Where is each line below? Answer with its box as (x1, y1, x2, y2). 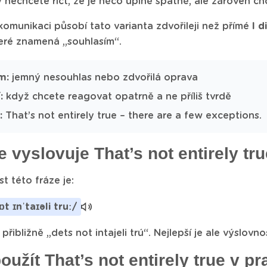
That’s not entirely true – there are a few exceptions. (2, 111, 262, 120)
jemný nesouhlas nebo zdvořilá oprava (9, 73, 198, 82)
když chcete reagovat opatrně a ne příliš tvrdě (3, 92, 231, 101)
